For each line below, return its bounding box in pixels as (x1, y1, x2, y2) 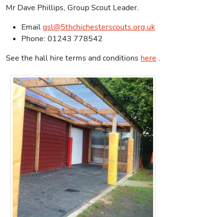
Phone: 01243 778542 (21, 33, 103, 44)
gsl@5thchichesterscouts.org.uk (43, 22, 155, 32)
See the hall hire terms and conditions (6, 53, 140, 63)
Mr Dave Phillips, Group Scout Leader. (6, 2, 139, 13)
